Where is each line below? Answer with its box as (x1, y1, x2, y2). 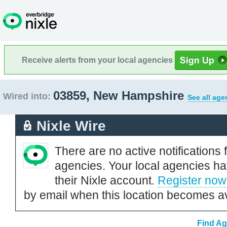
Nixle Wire (36, 118, 106, 134)
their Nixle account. (55, 173, 158, 187)
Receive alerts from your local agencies (22, 55, 175, 64)
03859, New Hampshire (53, 89, 187, 102)
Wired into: (3, 91, 51, 101)
